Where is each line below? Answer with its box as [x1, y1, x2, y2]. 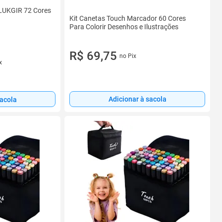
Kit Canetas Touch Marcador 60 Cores [69, 14, 186, 22]
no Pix [119, 52, 136, 59]
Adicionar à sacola [108, 95, 166, 104]
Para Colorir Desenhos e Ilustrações [69, 22, 178, 31]
